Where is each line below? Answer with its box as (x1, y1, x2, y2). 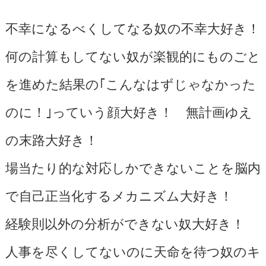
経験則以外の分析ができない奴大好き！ (5, 213, 245, 232)
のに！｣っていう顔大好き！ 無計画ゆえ (5, 101, 252, 121)
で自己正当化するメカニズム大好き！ (5, 185, 233, 204)
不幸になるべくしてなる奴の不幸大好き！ (5, 17, 260, 37)
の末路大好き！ (5, 129, 98, 148)
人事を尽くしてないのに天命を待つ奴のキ (5, 240, 261, 260)
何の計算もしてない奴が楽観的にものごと (5, 45, 261, 65)
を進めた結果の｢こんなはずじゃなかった (5, 73, 256, 93)
